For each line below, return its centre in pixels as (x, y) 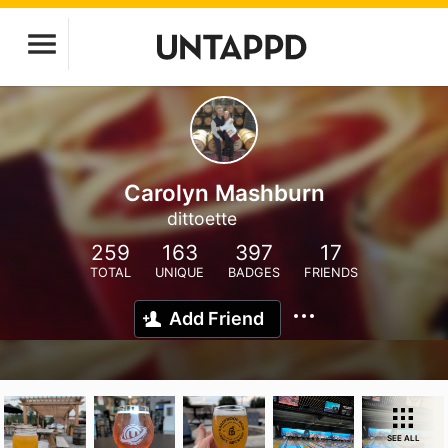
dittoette (201, 218)
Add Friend (216, 318)
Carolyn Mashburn (224, 192)
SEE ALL (403, 438)
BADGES (254, 272)
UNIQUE (179, 272)
